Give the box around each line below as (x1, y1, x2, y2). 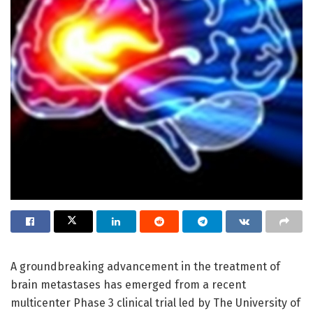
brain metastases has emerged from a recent (10, 277, 246, 291)
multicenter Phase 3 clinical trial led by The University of (10, 296, 300, 310)
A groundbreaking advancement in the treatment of (10, 259, 280, 273)
